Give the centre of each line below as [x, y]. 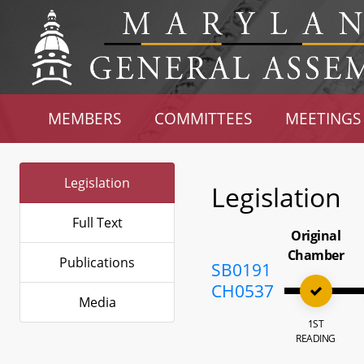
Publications [97, 262]
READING [316, 338]
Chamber [316, 255]
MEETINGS [323, 118]
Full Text [97, 223]
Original [316, 236]
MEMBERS [85, 118]
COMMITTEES [204, 118]
